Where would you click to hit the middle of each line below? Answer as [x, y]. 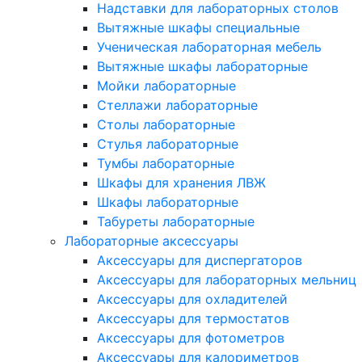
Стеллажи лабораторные [177, 105]
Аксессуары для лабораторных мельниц [227, 280]
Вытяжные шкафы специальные [198, 28]
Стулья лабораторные [168, 144]
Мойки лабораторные [166, 86]
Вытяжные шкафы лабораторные [202, 67]
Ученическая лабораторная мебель [209, 47]
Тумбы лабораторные [166, 164]
